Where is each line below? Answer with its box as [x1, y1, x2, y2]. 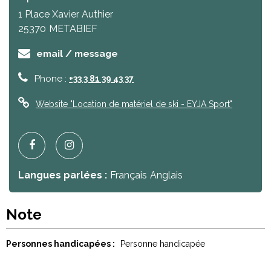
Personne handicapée [120, 239, 205, 249]
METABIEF [49, 23, 97, 34]
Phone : [34, 73, 69, 84]
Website [36, 99, 68, 109]
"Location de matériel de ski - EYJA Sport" [68, 99, 232, 109]
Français [110, 169, 147, 181]
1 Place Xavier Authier [18, 8, 113, 20]
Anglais [150, 169, 183, 181]
